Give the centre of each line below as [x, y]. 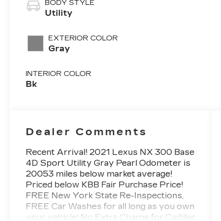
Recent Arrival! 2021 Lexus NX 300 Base [110, 152]
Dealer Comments [87, 132]
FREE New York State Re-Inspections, [105, 196]
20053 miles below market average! [99, 174]
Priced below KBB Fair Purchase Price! [105, 185]
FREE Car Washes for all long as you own [110, 207]
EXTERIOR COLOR [83, 38]
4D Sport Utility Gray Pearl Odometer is [108, 163]
